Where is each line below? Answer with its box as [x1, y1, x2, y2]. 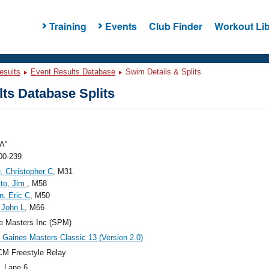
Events [104, 19, 137, 33]
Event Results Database [31, 67, 115, 76]
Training [49, 19, 86, 33]
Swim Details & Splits [123, 67, 201, 76]
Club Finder [148, 19, 202, 33]
